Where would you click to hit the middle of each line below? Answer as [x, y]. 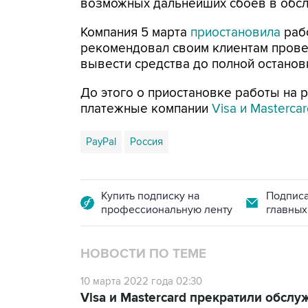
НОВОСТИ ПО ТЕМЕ [143, 254]
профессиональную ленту [167, 210]
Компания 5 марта [135, 33]
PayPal [101, 142]
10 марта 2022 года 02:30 [141, 281]
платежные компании [146, 109]
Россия [146, 142]
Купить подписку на [150, 196]
